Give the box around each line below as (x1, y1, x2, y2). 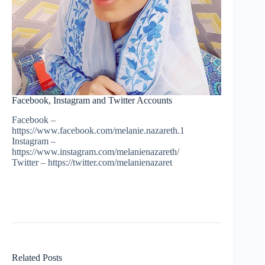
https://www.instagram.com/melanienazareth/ (12, 146, 179, 157)
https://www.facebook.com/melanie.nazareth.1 (12, 125, 185, 135)
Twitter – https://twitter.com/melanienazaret (12, 157, 172, 167)
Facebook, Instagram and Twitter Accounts (12, 95, 172, 105)
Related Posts (12, 252, 62, 263)
